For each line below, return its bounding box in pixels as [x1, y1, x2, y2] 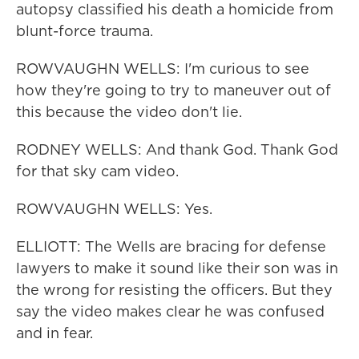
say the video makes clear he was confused [16, 301, 325, 321]
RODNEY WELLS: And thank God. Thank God [16, 139, 338, 159]
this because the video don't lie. [16, 102, 242, 122]
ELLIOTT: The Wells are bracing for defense [16, 236, 326, 256]
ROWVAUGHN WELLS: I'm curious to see [16, 58, 309, 79]
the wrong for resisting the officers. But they [16, 280, 333, 300]
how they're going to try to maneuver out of [16, 80, 331, 100]
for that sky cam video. [16, 161, 179, 181]
